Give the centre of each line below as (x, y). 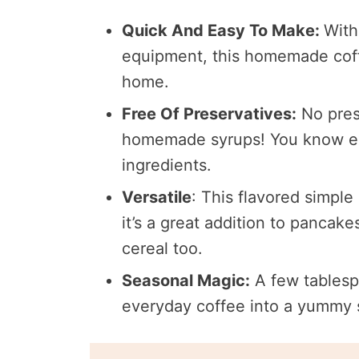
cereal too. (162, 248)
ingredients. (167, 165)
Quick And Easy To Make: (223, 30)
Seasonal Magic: (186, 280)
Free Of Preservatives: (209, 113)
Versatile (157, 197)
